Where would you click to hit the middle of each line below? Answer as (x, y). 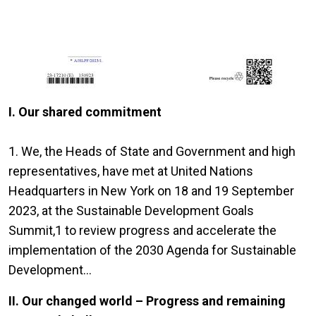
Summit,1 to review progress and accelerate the (142, 231)
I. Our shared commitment (85, 112)
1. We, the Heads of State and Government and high (152, 152)
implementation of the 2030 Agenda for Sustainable (152, 250)
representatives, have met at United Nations (131, 171)
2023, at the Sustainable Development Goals (131, 211)
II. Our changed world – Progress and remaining (147, 301)
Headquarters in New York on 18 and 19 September (151, 191)
